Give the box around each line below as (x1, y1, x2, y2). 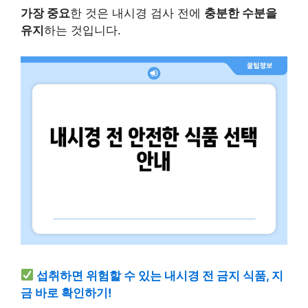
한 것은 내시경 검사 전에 (70, 5, 204, 20)
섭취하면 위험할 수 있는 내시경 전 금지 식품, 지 (36, 268, 284, 283)
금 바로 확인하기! (21, 285, 112, 300)
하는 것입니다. (44, 23, 121, 37)
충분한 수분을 (204, 5, 277, 20)
